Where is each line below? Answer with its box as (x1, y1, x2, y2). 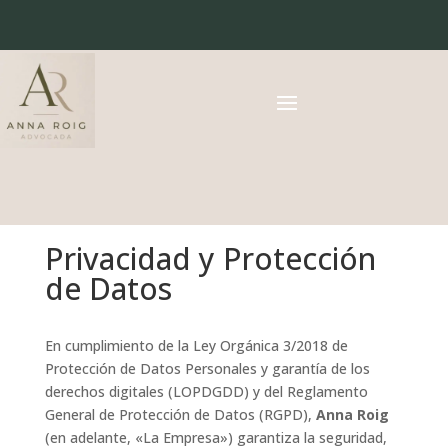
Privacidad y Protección (44, 238, 376, 279)
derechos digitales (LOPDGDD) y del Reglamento (44, 382, 368, 401)
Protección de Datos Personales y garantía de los (44, 359, 370, 378)
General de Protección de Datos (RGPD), (44, 405, 316, 424)
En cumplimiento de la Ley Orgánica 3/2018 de (44, 336, 348, 355)
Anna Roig (315, 405, 389, 424)
